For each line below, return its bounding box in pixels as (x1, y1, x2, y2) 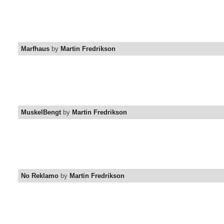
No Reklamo (21, 172, 58, 180)
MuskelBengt (21, 108, 61, 116)
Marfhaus (21, 45, 49, 53)
